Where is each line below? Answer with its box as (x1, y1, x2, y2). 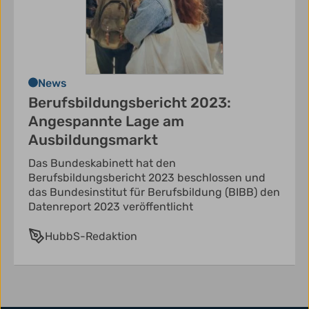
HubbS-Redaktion (45, 230, 137, 243)
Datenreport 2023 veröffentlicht (28, 200, 193, 214)
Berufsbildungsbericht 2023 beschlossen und (28, 171, 266, 185)
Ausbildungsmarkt (28, 131, 158, 149)
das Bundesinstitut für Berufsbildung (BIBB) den (28, 186, 280, 199)
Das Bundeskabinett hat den (28, 157, 176, 170)
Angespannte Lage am (28, 112, 184, 130)
